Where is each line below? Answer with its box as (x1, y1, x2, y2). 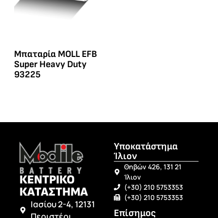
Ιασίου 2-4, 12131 (30, 198, 95, 210)
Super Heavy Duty (14, 59, 87, 71)
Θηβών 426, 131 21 (124, 162, 182, 172)
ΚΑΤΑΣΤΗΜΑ (19, 184, 88, 200)
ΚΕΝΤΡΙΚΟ (19, 172, 75, 187)
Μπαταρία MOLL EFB (14, 49, 97, 60)
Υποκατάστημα (114, 141, 178, 153)
